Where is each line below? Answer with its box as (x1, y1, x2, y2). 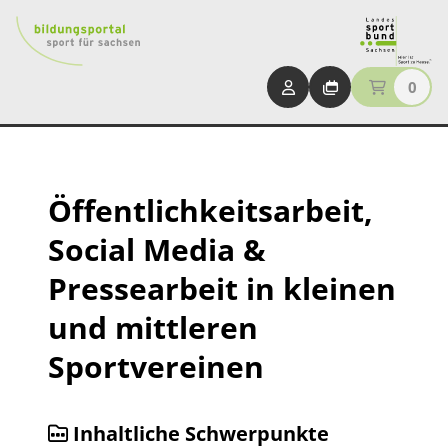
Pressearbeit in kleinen (48, 268, 396, 309)
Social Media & (48, 229, 266, 270)
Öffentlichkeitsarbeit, (48, 190, 373, 231)
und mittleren (48, 307, 258, 348)
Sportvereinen (48, 346, 264, 387)
